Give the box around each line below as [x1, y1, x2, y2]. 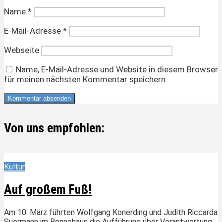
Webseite [4, 45, 39, 55]
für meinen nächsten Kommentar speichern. [4, 74, 167, 84]
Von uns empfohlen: [4, 120, 105, 136]
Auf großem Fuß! [4, 182, 92, 197]
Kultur [4, 162, 25, 171]
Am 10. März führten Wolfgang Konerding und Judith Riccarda [4, 208, 218, 218]
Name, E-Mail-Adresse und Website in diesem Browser [16, 64, 218, 74]
